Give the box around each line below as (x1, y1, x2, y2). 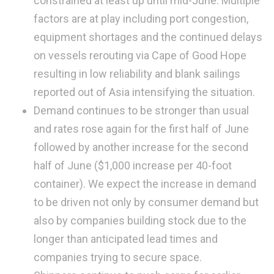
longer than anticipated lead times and (34, 232, 218, 245)
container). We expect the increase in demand (34, 177, 256, 190)
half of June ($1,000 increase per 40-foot (34, 158, 232, 172)
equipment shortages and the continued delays (34, 30, 262, 43)
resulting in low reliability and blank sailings (34, 67, 240, 80)
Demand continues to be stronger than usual (34, 103, 249, 117)
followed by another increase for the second (34, 140, 248, 154)
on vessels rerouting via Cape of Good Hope (34, 48, 246, 62)
